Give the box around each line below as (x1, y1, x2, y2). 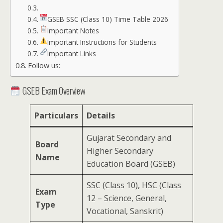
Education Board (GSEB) (87, 158, 175, 170)
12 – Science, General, (87, 193, 167, 204)
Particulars (34, 110, 78, 121)
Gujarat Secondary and (87, 132, 171, 144)
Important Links (47, 49, 97, 59)
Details (87, 110, 115, 121)
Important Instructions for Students (47, 37, 157, 47)
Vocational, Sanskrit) (87, 206, 163, 217)
